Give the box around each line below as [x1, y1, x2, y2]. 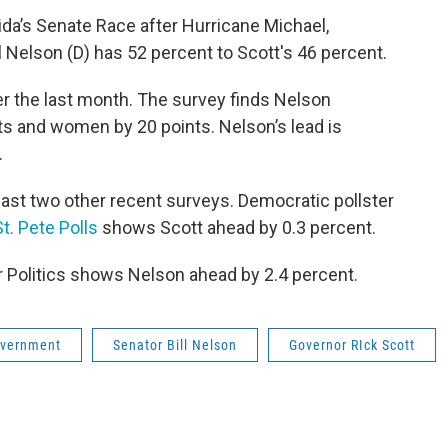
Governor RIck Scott [289, 336, 415, 353]
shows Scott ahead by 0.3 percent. [98, 216, 380, 238]
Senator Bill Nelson [113, 336, 237, 353]
